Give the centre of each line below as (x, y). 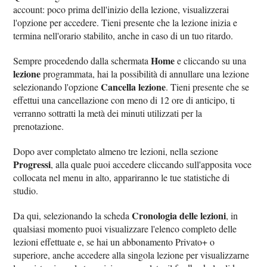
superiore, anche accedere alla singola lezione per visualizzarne (131, 254)
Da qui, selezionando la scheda (73, 215)
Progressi (32, 164)
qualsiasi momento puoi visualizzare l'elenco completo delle (125, 228)
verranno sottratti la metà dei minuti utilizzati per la (108, 113)
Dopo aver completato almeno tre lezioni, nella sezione (116, 151)
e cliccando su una (211, 60)
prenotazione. (39, 126)
